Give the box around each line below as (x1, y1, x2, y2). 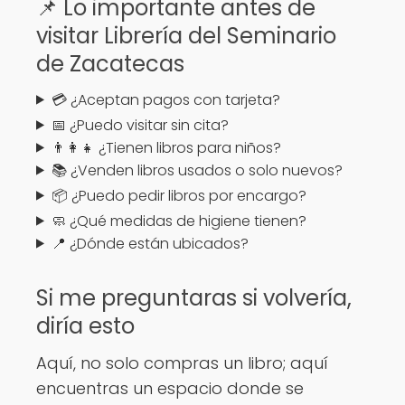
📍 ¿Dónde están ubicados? (51, 232, 249, 254)
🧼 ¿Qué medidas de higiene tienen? (51, 210, 306, 231)
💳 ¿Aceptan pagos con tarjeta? (51, 89, 280, 110)
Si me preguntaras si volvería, (36, 282, 352, 313)
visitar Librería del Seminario (36, 20, 336, 51)
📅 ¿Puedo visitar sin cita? (51, 114, 229, 136)
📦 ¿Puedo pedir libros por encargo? (51, 184, 306, 206)
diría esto (36, 310, 135, 341)
